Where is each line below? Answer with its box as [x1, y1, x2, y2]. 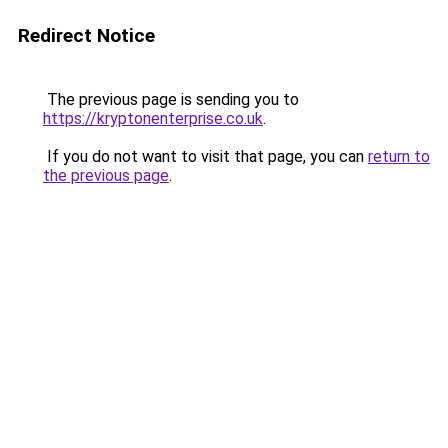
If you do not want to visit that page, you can [43, 147, 368, 166]
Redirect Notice [18, 24, 155, 47]
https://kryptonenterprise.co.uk [43, 109, 263, 128]
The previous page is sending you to [43, 90, 299, 109]
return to [368, 147, 430, 166]
